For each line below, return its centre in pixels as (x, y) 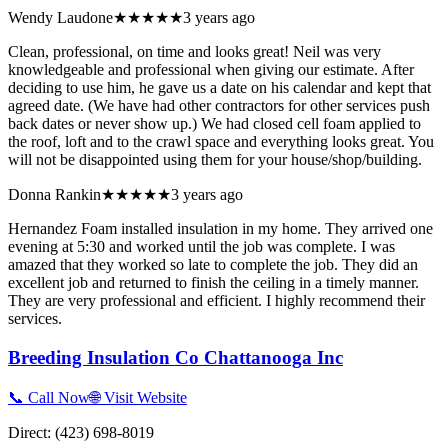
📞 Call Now (49, 397)
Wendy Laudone (60, 18)
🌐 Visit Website (138, 397)
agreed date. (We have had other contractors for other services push (219, 106)
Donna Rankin (54, 195)
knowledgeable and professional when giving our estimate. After (211, 70)
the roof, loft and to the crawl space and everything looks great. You (221, 142)
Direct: (31, 432)
